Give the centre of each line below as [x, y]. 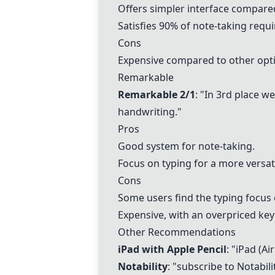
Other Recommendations [177, 232]
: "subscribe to [202, 266]
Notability [143, 266]
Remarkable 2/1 [157, 95]
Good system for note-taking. [186, 146]
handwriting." [150, 112]
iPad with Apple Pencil [172, 249]
